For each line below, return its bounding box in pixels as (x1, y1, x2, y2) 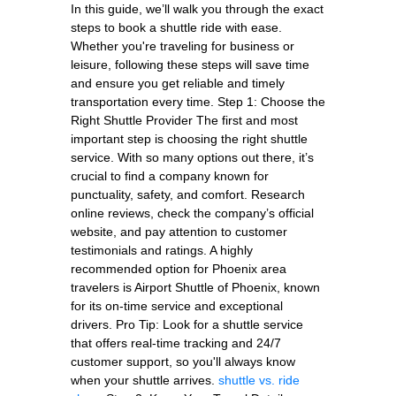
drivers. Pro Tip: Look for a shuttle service (71, 316, 303, 331)
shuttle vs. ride (218, 372, 300, 387)
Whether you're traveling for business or (71, 38, 294, 53)
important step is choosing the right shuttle (71, 131, 308, 146)
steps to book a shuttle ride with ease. (71, 19, 282, 34)
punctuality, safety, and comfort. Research (71, 187, 305, 202)
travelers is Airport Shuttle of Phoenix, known (71, 279, 320, 294)
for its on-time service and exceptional (71, 298, 283, 313)
